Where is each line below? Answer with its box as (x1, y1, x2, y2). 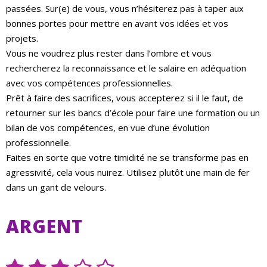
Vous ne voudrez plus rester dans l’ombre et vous (6, 47, 212, 60)
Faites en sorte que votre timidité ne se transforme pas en (6, 151, 249, 164)
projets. (6, 32, 38, 45)
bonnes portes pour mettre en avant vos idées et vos (6, 17, 228, 30)
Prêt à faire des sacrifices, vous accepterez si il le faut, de (6, 92, 243, 104)
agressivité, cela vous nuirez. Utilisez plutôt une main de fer (6, 166, 250, 179)
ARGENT (6, 214, 83, 239)
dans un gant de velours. (6, 181, 106, 194)
